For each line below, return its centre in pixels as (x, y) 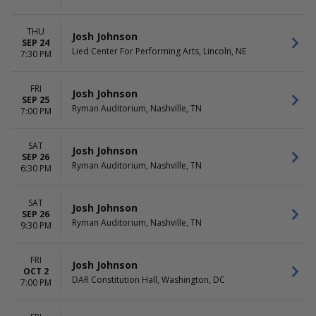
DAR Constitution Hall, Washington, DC (148, 279)
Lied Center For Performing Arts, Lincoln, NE (159, 51)
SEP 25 (36, 100)
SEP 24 (36, 43)
